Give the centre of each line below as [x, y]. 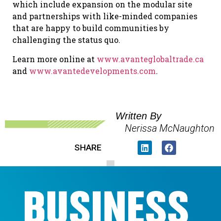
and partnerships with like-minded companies [105, 16]
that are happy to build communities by [91, 28]
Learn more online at [55, 59]
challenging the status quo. [66, 40]
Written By [138, 116]
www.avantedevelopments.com [92, 71]
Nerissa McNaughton [170, 129]
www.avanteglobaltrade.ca [150, 59]
